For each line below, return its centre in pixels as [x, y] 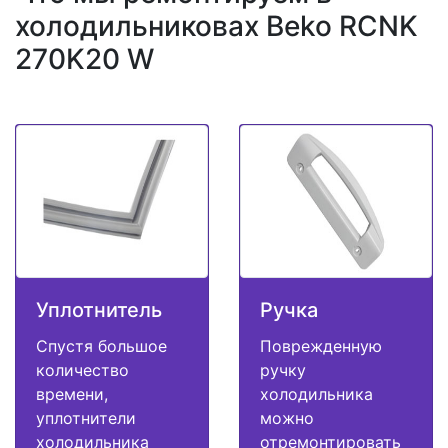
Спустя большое [101, 346]
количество [82, 370]
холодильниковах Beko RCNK [216, 26]
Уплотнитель [99, 310]
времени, [72, 394]
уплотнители [86, 418]
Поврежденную [321, 346]
